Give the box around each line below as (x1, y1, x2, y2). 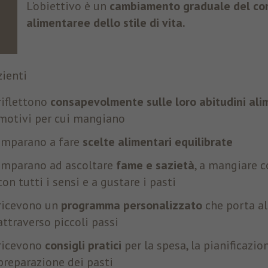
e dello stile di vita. (83, 15, 185, 31)
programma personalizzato (61, 197, 202, 214)
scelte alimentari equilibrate (83, 134, 233, 150)
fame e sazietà (116, 157, 194, 173)
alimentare (26, 15, 84, 31)
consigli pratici (45, 237, 124, 254)
